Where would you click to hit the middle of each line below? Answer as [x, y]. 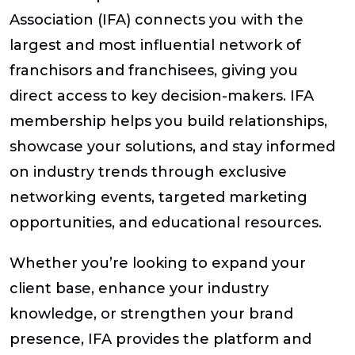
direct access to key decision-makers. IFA [162, 95]
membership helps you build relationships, [168, 121]
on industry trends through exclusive [148, 172]
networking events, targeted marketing [158, 197]
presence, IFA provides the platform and [160, 339]
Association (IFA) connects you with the [157, 19]
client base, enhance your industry [139, 288]
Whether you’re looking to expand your [158, 263]
